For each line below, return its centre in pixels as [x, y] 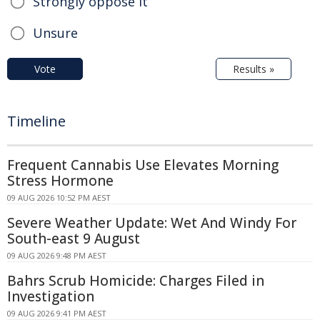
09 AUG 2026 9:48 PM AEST [57, 256]
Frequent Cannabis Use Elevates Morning [143, 165]
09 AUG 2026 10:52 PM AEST [59, 198]
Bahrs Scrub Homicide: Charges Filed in [136, 281]
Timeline [36, 121]
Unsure [55, 33]
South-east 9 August [74, 239]
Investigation [51, 297]
